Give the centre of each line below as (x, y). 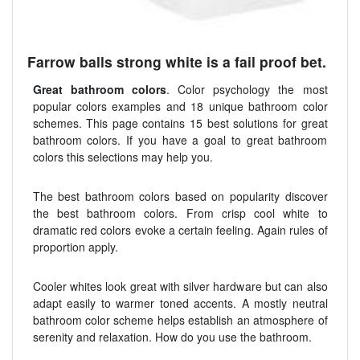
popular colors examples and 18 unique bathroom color (180, 106)
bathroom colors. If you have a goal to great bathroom (180, 139)
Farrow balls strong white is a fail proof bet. (176, 61)
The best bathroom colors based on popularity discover (180, 196)
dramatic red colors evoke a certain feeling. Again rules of (180, 229)
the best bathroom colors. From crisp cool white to (180, 213)
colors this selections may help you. (123, 156)
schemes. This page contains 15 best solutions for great (180, 123)
